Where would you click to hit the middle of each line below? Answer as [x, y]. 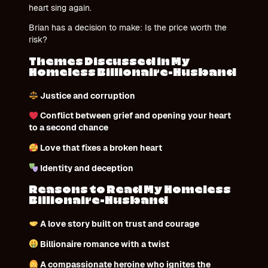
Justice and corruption [86, 95]
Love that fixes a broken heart [100, 148]
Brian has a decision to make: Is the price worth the [128, 28]
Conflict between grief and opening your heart [134, 116]
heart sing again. [61, 7]
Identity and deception [86, 168]
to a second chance [68, 128]
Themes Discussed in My [109, 62]
